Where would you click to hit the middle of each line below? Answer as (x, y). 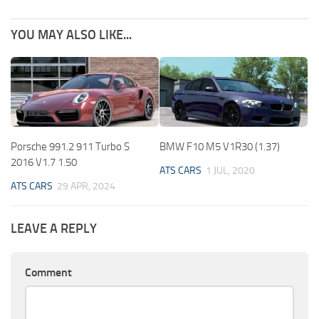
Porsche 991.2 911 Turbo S (70, 146)
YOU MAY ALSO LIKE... (71, 35)
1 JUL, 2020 (230, 170)
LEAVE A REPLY (54, 228)
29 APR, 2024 (86, 186)
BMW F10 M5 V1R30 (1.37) (220, 146)
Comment (48, 272)
